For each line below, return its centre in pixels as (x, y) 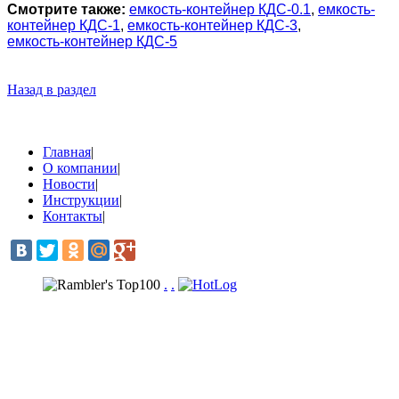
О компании (80, 167)
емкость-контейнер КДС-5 (92, 41)
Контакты (73, 216)
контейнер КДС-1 (64, 25)
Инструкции (81, 199)
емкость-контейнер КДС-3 (212, 25)
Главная (67, 151)
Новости (69, 183)
